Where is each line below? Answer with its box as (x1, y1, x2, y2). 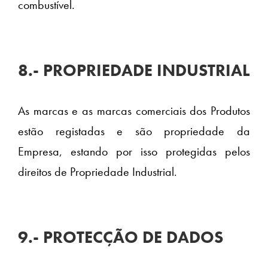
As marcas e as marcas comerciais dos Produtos (18, 102, 250, 118)
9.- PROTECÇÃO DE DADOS (18, 226, 223, 248)
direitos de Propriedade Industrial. (18, 163, 177, 179)
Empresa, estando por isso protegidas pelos (18, 143, 250, 159)
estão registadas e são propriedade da (18, 123, 250, 139)
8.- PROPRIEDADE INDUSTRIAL (18, 60, 250, 81)
